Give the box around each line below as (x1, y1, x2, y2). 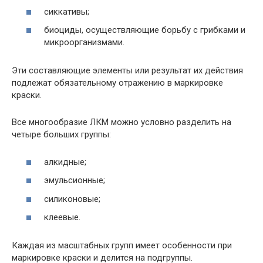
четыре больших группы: (12, 129, 111, 140)
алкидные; (44, 156, 86, 167)
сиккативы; (44, 6, 89, 17)
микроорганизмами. (44, 37, 124, 48)
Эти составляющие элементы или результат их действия (12, 65, 243, 76)
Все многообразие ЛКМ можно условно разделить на (12, 117, 231, 128)
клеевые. (44, 212, 80, 223)
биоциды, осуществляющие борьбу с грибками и (44, 25, 245, 36)
